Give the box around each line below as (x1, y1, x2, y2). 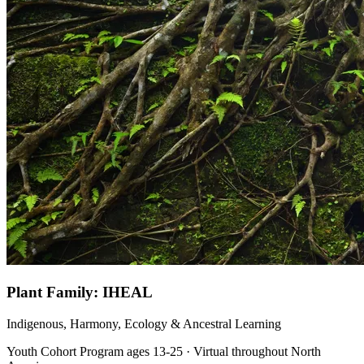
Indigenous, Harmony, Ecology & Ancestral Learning (6, 316, 281, 331)
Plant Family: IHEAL (6, 284, 153, 301)
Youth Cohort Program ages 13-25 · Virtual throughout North (6, 344, 321, 358)
